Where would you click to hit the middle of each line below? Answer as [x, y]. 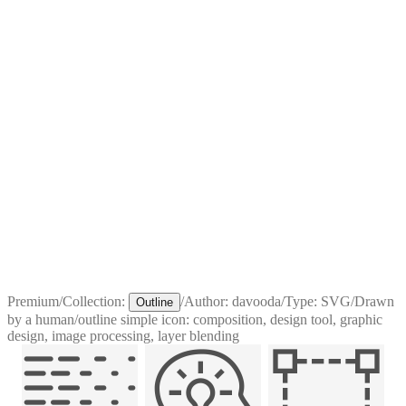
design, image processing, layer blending [123, 335]
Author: [208, 301]
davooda [256, 301]
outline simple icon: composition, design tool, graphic [230, 319]
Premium [33, 301]
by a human [41, 319]
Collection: [94, 301]
